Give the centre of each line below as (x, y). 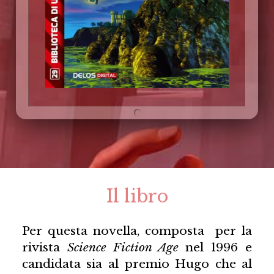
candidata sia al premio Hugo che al (137, 264)
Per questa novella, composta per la (137, 231)
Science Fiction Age (123, 247)
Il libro (137, 197)
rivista (44, 247)
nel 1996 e (215, 247)
